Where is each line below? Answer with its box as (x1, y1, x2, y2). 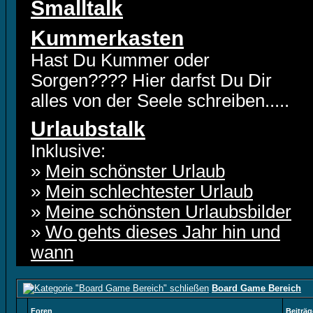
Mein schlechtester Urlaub (45, 182, 253, 201)
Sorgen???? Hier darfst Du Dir (31, 71, 272, 90)
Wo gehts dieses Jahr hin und (45, 222, 280, 242)
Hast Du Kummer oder (31, 50, 210, 70)
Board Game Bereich (212, 283, 301, 293)
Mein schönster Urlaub (45, 161, 225, 181)
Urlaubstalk (31, 117, 145, 140)
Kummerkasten (31, 27, 184, 50)
